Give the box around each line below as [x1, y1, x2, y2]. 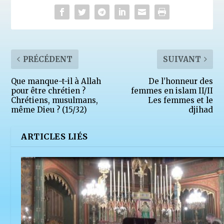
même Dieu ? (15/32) [11, 104, 87, 114]
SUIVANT [162, 54, 201, 64]
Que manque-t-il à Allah [11, 76, 101, 86]
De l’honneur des [148, 76, 213, 86]
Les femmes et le [147, 95, 213, 105]
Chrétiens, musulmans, [11, 95, 98, 105]
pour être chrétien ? [11, 85, 86, 95]
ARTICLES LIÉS [21, 131, 88, 141]
